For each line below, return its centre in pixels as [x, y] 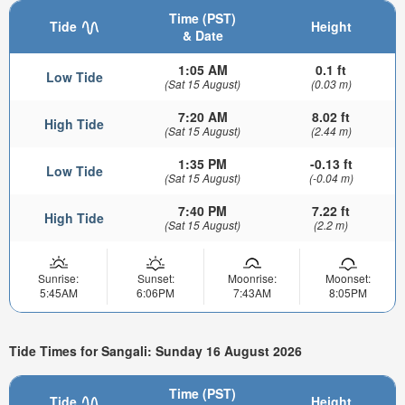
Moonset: [348, 278]
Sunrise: [58, 278]
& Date [202, 35]
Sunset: [155, 278]
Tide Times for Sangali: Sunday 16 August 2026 [155, 351]
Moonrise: [252, 278]
